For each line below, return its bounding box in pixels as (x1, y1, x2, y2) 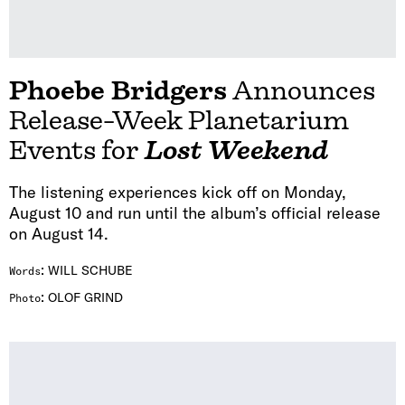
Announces (227, 76, 375, 107)
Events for (9, 136, 145, 166)
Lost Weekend (145, 136, 328, 166)
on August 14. (9, 223, 108, 245)
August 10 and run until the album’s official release (9, 202, 381, 224)
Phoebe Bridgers (9, 76, 227, 107)
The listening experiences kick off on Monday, (9, 182, 346, 203)
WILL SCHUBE (48, 262, 133, 279)
